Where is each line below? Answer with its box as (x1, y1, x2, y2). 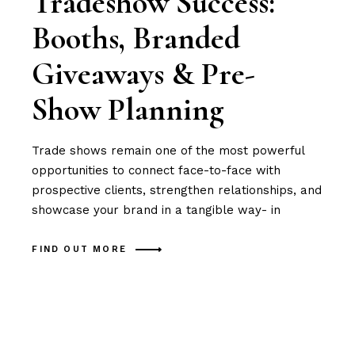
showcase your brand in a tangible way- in (32, 203, 281, 218)
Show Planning (32, 90, 225, 129)
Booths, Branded (32, 19, 241, 58)
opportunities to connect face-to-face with (32, 163, 281, 178)
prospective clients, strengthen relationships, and (32, 183, 323, 198)
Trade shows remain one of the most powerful (32, 143, 305, 158)
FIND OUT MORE (32, 243, 127, 254)
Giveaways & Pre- (32, 55, 256, 94)
